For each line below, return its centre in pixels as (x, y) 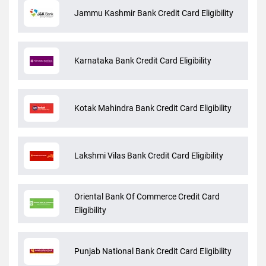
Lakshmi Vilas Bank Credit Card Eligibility (149, 156)
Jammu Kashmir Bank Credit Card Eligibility (154, 13)
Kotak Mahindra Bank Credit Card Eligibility (153, 108)
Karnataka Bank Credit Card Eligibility (143, 61)
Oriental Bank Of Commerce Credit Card (147, 197)
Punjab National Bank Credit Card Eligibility (153, 251)
